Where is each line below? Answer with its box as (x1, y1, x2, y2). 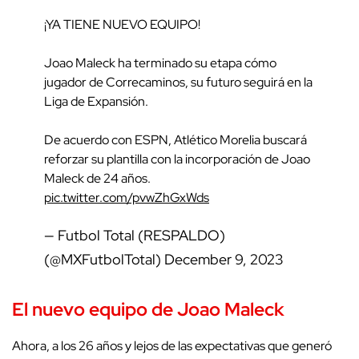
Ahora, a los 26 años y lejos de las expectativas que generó (12, 337, 332, 354)
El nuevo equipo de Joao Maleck (12, 296, 284, 321)
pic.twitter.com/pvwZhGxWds (44, 188, 209, 206)
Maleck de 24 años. (44, 169, 151, 187)
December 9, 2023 (164, 249, 283, 268)
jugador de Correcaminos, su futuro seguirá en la (44, 73, 313, 91)
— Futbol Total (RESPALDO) (44, 225, 225, 244)
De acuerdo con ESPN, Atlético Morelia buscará (44, 131, 307, 148)
